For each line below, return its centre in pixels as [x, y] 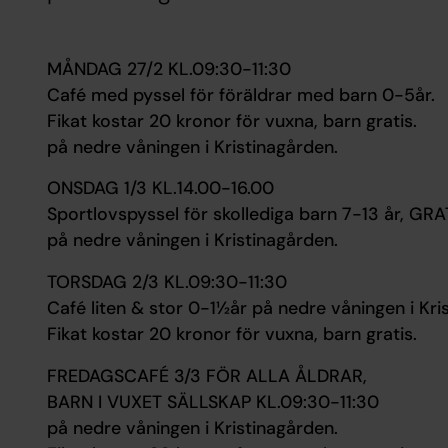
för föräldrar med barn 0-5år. [312, 94]
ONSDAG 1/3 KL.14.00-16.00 [160, 188]
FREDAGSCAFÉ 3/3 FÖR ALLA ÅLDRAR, [209, 375]
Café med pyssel [118, 94]
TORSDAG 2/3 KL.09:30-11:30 [166, 282]
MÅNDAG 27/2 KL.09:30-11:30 [168, 68]
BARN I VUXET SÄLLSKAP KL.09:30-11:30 [212, 401]
